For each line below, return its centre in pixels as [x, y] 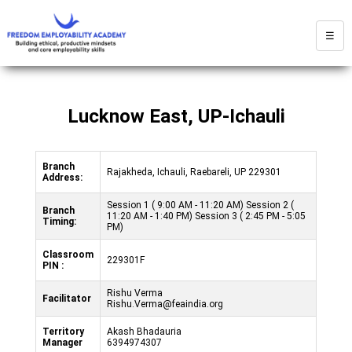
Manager [62, 342]
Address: [62, 177]
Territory [63, 331]
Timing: [59, 221]
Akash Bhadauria [144, 331]
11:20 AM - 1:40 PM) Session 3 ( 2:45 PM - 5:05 [206, 216]
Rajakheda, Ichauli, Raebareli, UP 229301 [194, 172]
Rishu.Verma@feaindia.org [165, 304]
